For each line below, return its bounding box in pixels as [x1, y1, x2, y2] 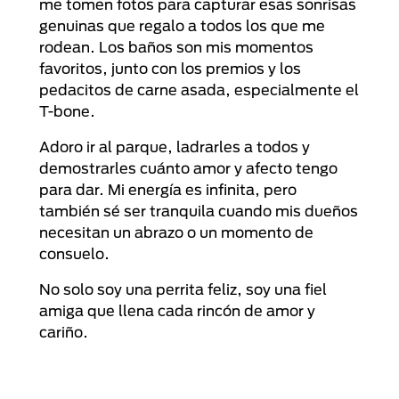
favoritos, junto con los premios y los [39, 60, 301, 77]
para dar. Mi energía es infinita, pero [39, 181, 297, 198]
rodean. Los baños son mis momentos [39, 38, 313, 55]
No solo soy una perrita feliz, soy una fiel [39, 281, 327, 297]
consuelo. [39, 245, 110, 262]
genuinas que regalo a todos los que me [39, 17, 325, 34]
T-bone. [39, 102, 95, 119]
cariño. [39, 323, 88, 340]
